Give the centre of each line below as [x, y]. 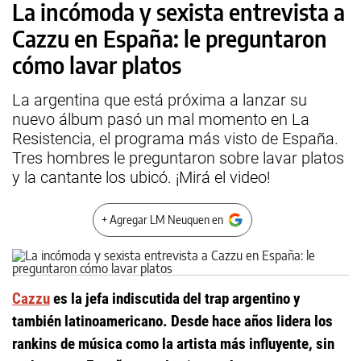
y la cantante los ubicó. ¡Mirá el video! [141, 177]
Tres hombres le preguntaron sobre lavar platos [178, 158]
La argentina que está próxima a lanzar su [160, 100]
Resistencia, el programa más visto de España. [175, 139]
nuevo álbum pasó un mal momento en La [161, 119]
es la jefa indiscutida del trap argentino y [175, 299]
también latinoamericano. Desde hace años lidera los [172, 321]
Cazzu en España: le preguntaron [170, 38]
